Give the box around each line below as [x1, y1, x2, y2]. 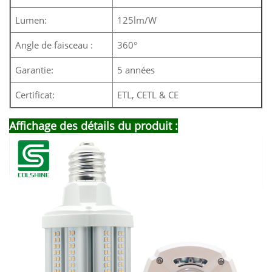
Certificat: [15, 88, 55, 101]
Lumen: [15, 13, 47, 26]
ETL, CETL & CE [117, 88, 178, 101]
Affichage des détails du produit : [9, 118, 178, 133]
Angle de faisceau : [15, 38, 93, 51]
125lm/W [117, 13, 157, 26]
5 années [117, 63, 155, 76]
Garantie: [15, 63, 53, 76]
